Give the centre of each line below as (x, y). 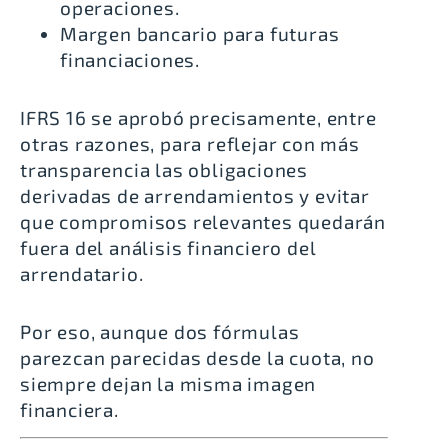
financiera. (69, 409)
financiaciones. (130, 59)
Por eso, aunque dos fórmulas (160, 331)
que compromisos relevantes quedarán (203, 221)
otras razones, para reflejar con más (190, 143)
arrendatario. (82, 273)
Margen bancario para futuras (200, 33)
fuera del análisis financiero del (168, 247)
